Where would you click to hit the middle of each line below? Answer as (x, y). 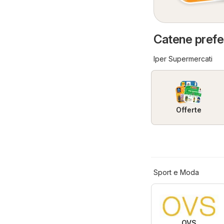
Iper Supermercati (183, 59)
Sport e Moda (176, 172)
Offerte (189, 110)
